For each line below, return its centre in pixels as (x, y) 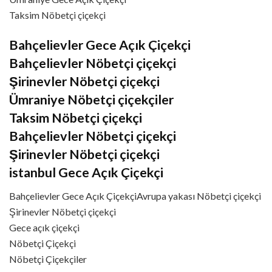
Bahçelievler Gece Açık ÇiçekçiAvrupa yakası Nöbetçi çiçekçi (135, 195)
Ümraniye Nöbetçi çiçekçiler (91, 100)
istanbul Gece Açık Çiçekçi (86, 173)
